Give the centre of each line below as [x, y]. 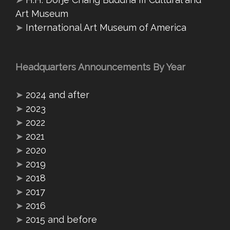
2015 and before [61, 220]
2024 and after [57, 95]
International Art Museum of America [106, 28]
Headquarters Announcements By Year [100, 67]
